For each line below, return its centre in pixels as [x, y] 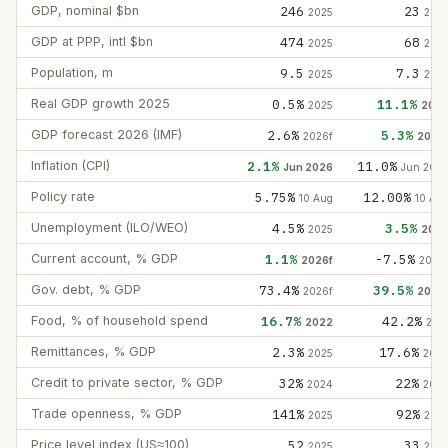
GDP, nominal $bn [85, 10]
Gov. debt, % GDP [86, 289]
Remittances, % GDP [93, 351]
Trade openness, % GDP [106, 413]
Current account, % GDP [104, 258]
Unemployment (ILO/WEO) [109, 227]
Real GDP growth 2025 [100, 103]
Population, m [72, 72]
